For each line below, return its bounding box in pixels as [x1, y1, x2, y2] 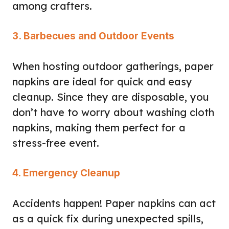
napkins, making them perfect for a [12, 121, 186, 134]
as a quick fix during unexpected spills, [12, 212, 203, 225]
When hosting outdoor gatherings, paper [12, 59, 214, 73]
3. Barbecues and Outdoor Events [12, 30, 174, 42]
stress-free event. [12, 136, 99, 149]
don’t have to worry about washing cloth [12, 105, 214, 119]
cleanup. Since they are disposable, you [12, 90, 209, 103]
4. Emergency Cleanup [12, 167, 120, 179]
